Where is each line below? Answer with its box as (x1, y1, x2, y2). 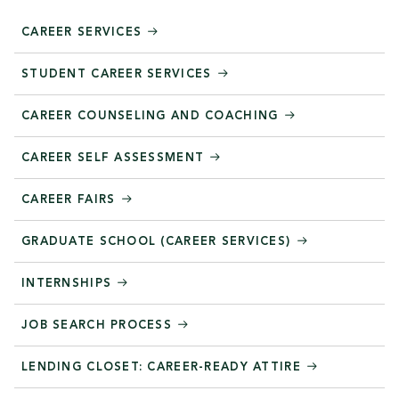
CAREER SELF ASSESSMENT (21, 152, 209, 165)
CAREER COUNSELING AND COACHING (21, 110, 283, 123)
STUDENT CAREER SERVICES (21, 69, 216, 81)
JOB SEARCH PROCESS (21, 320, 177, 332)
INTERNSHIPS (21, 278, 117, 290)
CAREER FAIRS (21, 194, 120, 207)
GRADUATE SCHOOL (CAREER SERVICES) (21, 236, 296, 248)
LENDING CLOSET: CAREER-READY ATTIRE (21, 362, 306, 374)
